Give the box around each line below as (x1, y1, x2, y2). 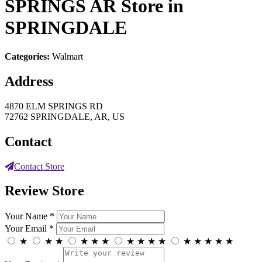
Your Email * (5, 223, 54, 234)
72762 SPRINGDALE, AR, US (5, 111, 125, 122)
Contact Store (14, 161, 64, 171)
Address (5, 73, 53, 89)
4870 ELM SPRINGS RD (5, 101, 103, 111)
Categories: (5, 51, 52, 61)
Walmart (52, 51, 83, 61)
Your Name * (5, 211, 54, 222)
